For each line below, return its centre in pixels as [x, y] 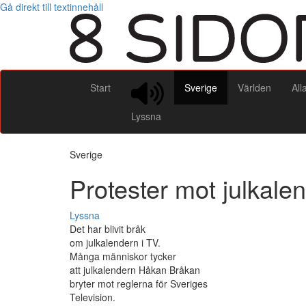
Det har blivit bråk [108, 229]
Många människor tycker [123, 256]
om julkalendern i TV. [115, 243]
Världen [254, 87]
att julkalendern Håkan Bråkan [135, 270]
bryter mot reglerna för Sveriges [139, 284]
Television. [93, 297]
